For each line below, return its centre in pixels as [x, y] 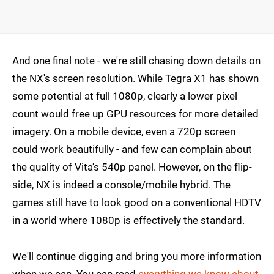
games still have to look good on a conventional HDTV [137, 202]
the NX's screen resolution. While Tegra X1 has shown [135, 78]
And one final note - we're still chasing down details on [136, 61]
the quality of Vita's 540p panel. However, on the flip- [132, 167]
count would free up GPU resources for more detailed [135, 114]
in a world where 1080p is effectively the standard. [128, 220]
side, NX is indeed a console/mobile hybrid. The [121, 185]
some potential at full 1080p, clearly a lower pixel [125, 96]
